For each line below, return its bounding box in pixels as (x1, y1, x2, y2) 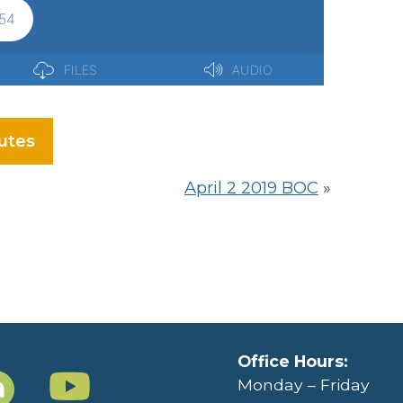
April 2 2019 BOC (184, 177, 318, 198)
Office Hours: (237, 352, 348, 371)
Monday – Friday (237, 375, 370, 394)
